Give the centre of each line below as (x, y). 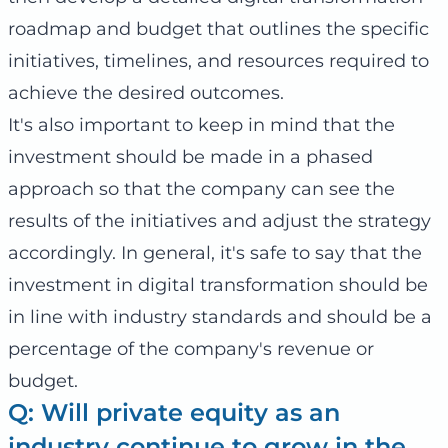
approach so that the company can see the (201, 189)
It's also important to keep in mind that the (201, 125)
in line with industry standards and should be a (220, 317)
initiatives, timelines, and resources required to (218, 61)
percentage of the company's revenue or (191, 349)
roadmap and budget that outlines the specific (218, 29)
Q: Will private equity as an (174, 413)
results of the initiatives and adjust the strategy (219, 221)
